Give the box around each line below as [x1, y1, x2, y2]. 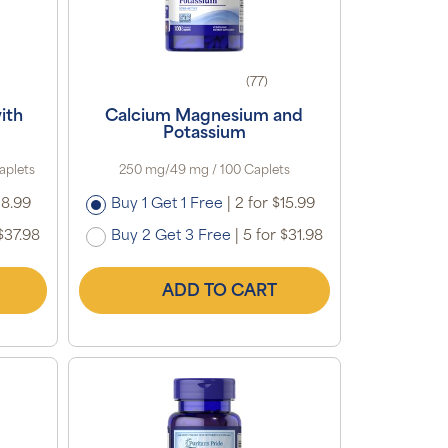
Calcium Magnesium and [105, 108, 304, 125]
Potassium [162, 125, 246, 142]
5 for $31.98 [238, 228, 323, 244]
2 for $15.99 [230, 196, 315, 212]
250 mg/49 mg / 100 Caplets [118, 164, 290, 177]
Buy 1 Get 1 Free [110, 196, 223, 212]
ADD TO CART [161, 283, 277, 300]
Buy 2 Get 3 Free [110, 228, 231, 244]
